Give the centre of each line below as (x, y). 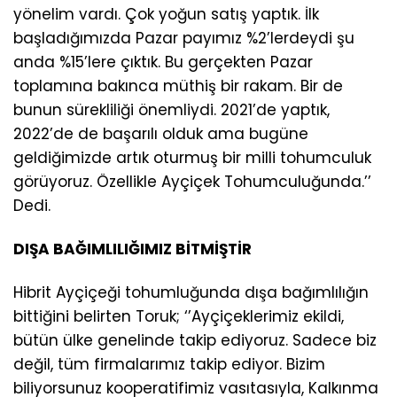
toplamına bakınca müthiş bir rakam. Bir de (178, 86)
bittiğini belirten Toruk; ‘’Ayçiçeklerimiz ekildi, (179, 317)
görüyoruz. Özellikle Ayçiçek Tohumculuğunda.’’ (192, 182)
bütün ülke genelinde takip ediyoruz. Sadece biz (195, 341)
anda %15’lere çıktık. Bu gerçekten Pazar (163, 62)
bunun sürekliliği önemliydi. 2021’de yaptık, (171, 110)
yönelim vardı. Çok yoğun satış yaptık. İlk (166, 15)
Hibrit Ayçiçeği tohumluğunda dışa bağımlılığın (191, 293)
